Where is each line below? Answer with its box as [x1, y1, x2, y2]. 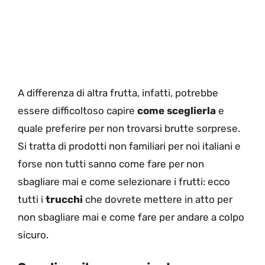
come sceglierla [137, 105, 216, 117]
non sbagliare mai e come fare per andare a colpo [18, 211, 244, 224]
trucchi [46, 193, 83, 206]
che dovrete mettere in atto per [83, 193, 232, 206]
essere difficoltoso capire [18, 105, 137, 117]
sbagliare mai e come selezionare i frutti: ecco [18, 176, 230, 188]
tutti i [18, 193, 46, 206]
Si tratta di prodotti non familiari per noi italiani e [18, 140, 241, 153]
